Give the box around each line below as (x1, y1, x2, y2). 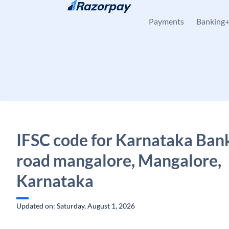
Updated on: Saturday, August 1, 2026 (16, 201, 135, 210)
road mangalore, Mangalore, (16, 150, 221, 170)
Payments (149, 16, 184, 26)
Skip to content (25, 9, 73, 17)
